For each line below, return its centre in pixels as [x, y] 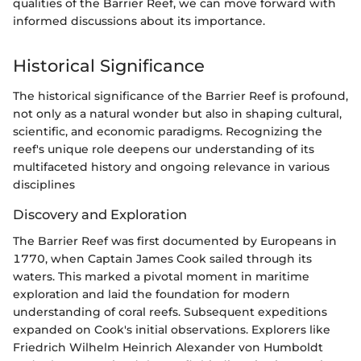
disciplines [44, 185]
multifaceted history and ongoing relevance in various [171, 167]
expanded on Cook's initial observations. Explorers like [172, 329]
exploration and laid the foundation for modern [151, 294]
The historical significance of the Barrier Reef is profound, [180, 96]
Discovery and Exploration [100, 215]
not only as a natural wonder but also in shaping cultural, [177, 114]
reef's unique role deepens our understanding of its [164, 149]
